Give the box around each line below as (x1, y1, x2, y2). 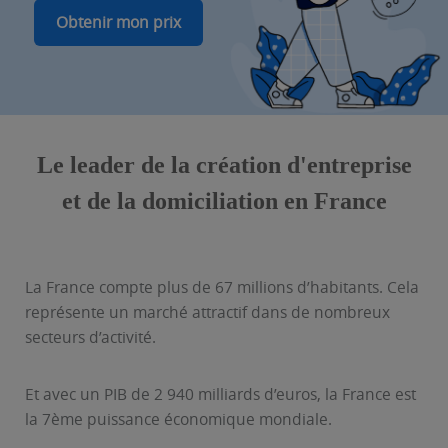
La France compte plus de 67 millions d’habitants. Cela (25, 277, 419, 298)
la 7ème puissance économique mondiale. (25, 409, 332, 430)
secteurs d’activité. (25, 327, 156, 348)
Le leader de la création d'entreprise (36, 152, 412, 178)
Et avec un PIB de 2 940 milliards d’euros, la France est (25, 384, 416, 405)
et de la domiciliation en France (61, 188, 387, 214)
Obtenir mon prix (56, 12, 181, 33)
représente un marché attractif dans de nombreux (25, 302, 390, 323)
